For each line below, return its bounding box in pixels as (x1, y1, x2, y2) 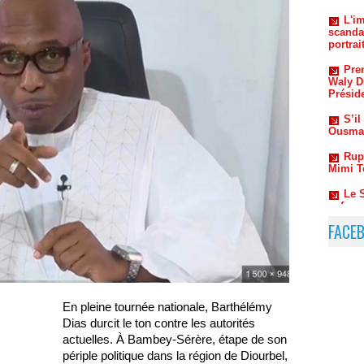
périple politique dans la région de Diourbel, (63, 348, 288, 362)
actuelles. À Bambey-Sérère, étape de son (63, 331, 287, 346)
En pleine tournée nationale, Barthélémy (63, 299, 272, 314)
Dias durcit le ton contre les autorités (63, 315, 255, 330)
